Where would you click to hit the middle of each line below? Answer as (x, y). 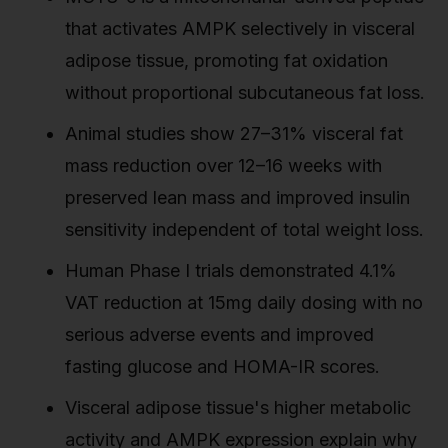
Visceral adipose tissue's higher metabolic (238, 407)
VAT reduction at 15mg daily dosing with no (244, 302)
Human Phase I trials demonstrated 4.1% (231, 270)
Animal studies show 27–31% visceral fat (234, 133)
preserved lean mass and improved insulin (237, 197)
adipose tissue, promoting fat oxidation (226, 60)
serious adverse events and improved (219, 334)
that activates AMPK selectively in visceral (240, 28)
